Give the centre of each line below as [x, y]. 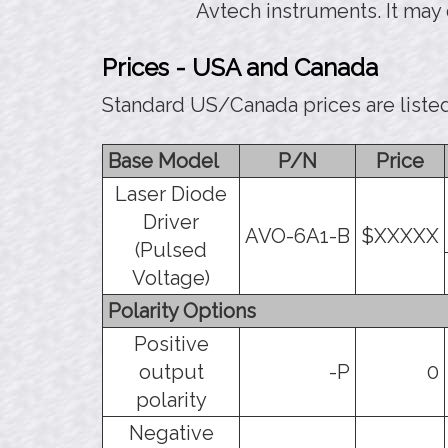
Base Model [163, 160]
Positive [171, 343]
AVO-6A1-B [297, 235]
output [171, 371]
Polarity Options [182, 310]
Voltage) [171, 277]
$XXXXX [400, 235]
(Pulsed [171, 249]
